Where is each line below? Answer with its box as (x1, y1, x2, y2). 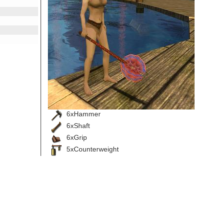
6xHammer (66, 109, 101, 118)
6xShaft (66, 121, 90, 130)
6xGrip (66, 133, 87, 141)
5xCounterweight (66, 145, 119, 153)
